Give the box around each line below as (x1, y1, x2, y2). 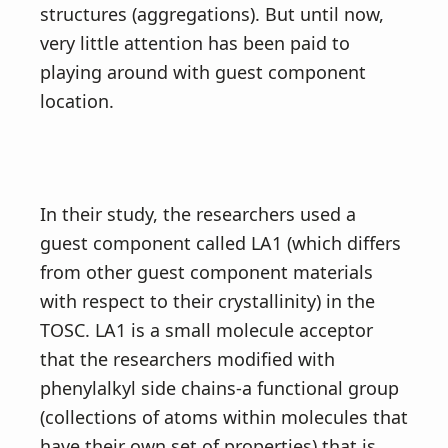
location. (40, 89, 114, 113)
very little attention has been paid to (40, 31, 350, 55)
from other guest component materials (40, 260, 373, 284)
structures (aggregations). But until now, (40, 2, 384, 26)
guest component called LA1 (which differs (40, 231, 401, 255)
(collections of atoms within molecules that (40, 405, 408, 429)
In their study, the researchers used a (40, 202, 356, 226)
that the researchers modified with (40, 347, 335, 371)
